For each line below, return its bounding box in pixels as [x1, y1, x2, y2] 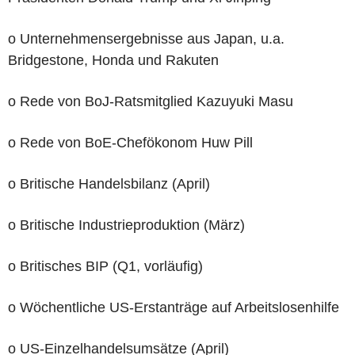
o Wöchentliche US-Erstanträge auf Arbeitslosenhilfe [8, 299, 339, 315]
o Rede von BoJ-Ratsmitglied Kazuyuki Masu [8, 93, 293, 109]
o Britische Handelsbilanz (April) [8, 175, 210, 192]
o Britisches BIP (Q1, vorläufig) [8, 258, 203, 274]
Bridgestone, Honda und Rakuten [8, 52, 219, 68]
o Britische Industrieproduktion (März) [8, 216, 245, 233]
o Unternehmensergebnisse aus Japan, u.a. [8, 30, 284, 47]
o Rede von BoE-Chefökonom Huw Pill [8, 134, 253, 151]
